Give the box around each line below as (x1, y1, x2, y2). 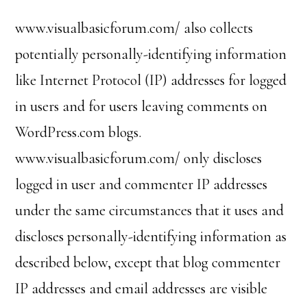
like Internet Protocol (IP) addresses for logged (15, 71, 287, 89)
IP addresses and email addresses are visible (15, 280, 268, 297)
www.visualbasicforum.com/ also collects (15, 19, 254, 37)
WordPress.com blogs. (15, 123, 142, 141)
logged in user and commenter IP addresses (15, 175, 268, 193)
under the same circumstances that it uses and (15, 201, 284, 219)
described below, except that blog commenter (15, 254, 281, 271)
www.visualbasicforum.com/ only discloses (15, 149, 262, 167)
